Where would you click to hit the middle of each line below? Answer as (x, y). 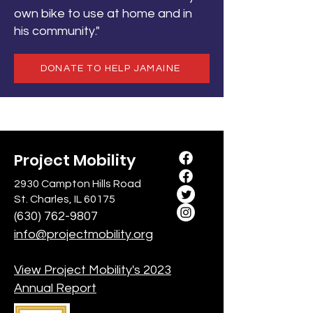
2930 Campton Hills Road (78, 184)
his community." (57, 31)
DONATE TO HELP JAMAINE (110, 68)
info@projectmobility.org (83, 234)
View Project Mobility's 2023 (93, 270)
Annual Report (55, 288)
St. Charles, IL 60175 (65, 199)
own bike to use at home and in (103, 14)
